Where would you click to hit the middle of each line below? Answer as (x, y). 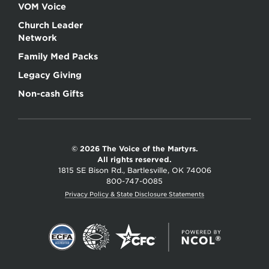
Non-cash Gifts (51, 94)
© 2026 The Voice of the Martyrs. (134, 149)
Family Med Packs (58, 57)
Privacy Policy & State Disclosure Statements (134, 194)
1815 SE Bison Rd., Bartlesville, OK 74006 (134, 171)
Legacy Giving (50, 75)
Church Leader (50, 26)
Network (38, 38)
